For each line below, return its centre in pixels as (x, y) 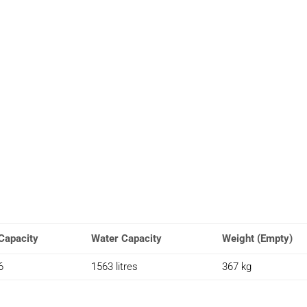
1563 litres (115, 267)
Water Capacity (127, 239)
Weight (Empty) (258, 239)
